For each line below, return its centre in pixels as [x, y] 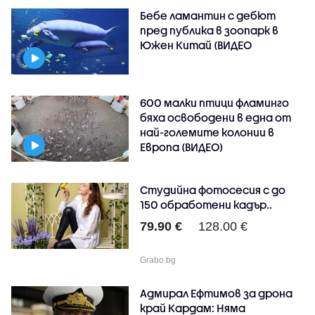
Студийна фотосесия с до [213, 190]
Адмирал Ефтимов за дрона [217, 294]
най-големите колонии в [207, 133]
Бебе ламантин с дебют [208, 16]
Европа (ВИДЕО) [182, 147]
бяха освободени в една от [216, 118]
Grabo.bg [158, 261]
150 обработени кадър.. [206, 205]
